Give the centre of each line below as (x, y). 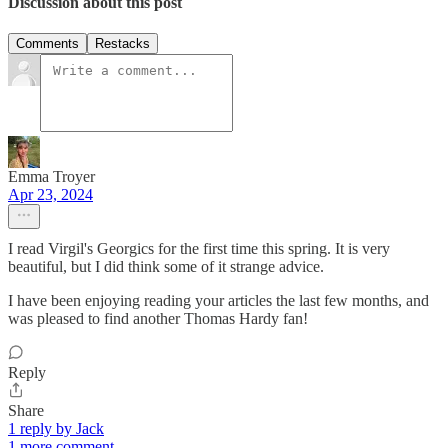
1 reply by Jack (56, 429)
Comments (47, 44)
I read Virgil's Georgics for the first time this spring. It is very (199, 249)
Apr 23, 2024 (50, 195)
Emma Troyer (51, 177)
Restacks (122, 44)
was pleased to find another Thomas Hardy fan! (158, 319)
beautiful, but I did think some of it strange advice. (166, 267)
